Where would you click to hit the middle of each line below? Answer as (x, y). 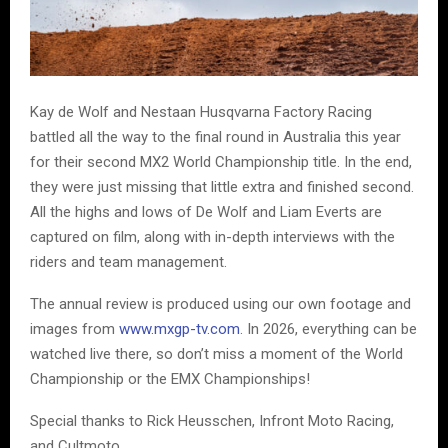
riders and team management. (128, 261)
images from (74, 328)
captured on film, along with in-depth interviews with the (212, 236)
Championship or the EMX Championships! (170, 378)
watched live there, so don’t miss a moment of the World (216, 353)
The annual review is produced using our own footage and (220, 303)
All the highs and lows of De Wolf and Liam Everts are (206, 211)
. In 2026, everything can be (328, 328)
